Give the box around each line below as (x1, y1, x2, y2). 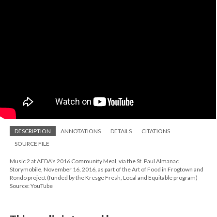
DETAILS (110, 127, 132, 135)
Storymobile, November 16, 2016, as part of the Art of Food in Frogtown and (10, 166, 203, 173)
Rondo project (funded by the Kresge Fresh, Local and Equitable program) (10, 174, 198, 181)
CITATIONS (141, 127, 170, 135)
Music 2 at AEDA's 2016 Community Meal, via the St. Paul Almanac (10, 157, 179, 165)
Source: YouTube (10, 182, 53, 189)
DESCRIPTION (15, 127, 51, 135)
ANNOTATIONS (61, 127, 101, 135)
